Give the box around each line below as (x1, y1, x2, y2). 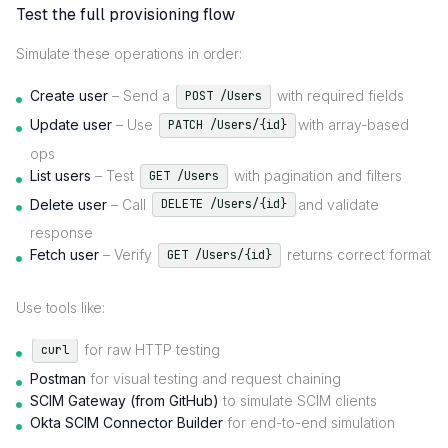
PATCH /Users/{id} (168, 116, 287, 133)
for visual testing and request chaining (86, 370, 341, 388)
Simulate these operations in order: (16, 45, 242, 63)
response (30, 224, 93, 242)
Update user (30, 116, 112, 134)
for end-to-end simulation (223, 414, 395, 432)
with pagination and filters (230, 166, 402, 184)
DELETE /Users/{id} (161, 196, 287, 213)
